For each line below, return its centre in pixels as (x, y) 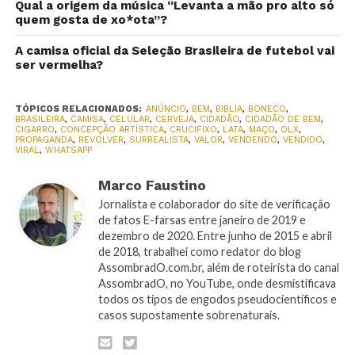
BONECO (267, 109)
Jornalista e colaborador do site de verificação (214, 204)
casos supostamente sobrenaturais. (189, 315)
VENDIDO (302, 139)
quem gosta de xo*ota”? (91, 19)
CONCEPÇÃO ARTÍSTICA (112, 129)
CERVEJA (174, 119)
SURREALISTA (158, 139)
